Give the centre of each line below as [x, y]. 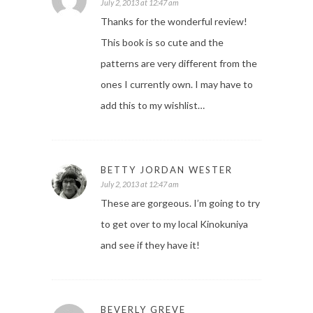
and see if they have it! [150, 245]
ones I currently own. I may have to [177, 85]
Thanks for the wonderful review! [174, 22]
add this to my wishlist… [153, 105]
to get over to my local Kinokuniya [174, 224]
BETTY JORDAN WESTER [167, 170]
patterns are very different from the [179, 64]
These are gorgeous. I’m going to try [180, 203]
